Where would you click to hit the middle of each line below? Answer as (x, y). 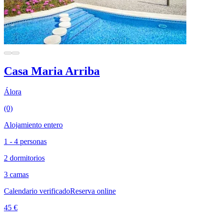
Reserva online (93, 191)
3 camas (16, 174)
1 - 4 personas (25, 141)
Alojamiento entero (33, 125)
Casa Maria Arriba (52, 71)
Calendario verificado (37, 191)
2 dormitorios (24, 158)
